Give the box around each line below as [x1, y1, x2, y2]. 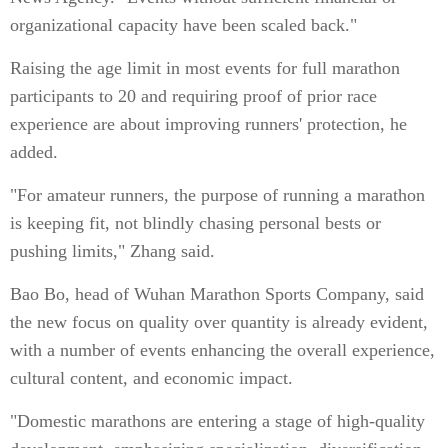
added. [10, 142, 58, 162]
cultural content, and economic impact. [10, 368, 293, 388]
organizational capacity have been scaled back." [10, 15, 357, 35]
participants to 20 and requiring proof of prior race [10, 86, 377, 106]
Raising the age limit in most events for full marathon [10, 58, 400, 78]
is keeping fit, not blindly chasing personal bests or [10, 213, 381, 233]
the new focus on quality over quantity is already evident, [10, 312, 428, 332]
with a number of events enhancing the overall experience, [10, 340, 435, 360]
